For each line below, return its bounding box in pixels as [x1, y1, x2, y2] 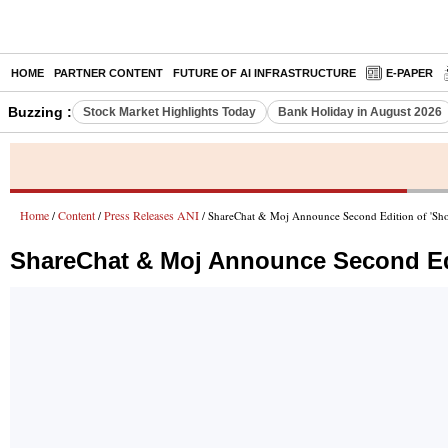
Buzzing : [8, 104, 72, 120]
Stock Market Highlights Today [83, 105, 256, 119]
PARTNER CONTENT [54, 67, 163, 79]
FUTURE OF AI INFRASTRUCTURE [173, 67, 356, 79]
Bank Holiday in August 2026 [278, 105, 442, 119]
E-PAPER [386, 67, 433, 79]
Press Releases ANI [104, 207, 199, 223]
